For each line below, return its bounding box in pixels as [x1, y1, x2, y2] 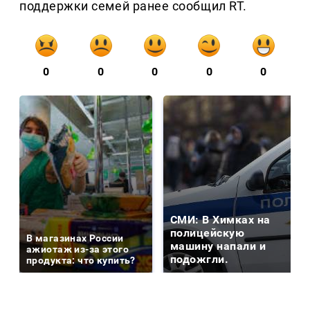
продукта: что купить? [26, 255, 136, 266]
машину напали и [170, 239, 266, 253]
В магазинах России [26, 232, 124, 244]
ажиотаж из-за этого [26, 244, 129, 255]
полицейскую [170, 226, 245, 240]
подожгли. [170, 253, 229, 266]
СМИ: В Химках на [170, 213, 271, 227]
